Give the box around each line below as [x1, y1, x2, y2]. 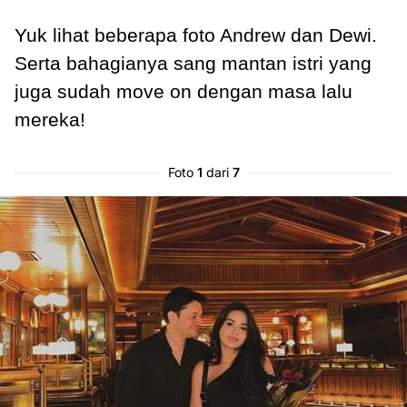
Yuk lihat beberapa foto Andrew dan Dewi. [15, 25, 377, 46]
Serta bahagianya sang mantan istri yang [15, 53, 372, 74]
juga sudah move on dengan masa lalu [15, 81, 352, 103]
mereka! [15, 109, 85, 131]
